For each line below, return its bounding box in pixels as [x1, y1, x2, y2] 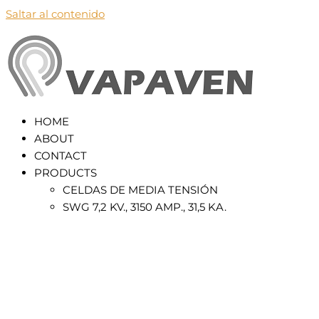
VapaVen [6, 108, 52, 121]
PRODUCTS [34, 166, 97, 179]
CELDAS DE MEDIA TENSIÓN [63, 183, 218, 197]
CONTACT [34, 149, 87, 162]
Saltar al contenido [6, 7, 105, 21]
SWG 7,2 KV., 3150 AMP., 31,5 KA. [63, 200, 226, 214]
